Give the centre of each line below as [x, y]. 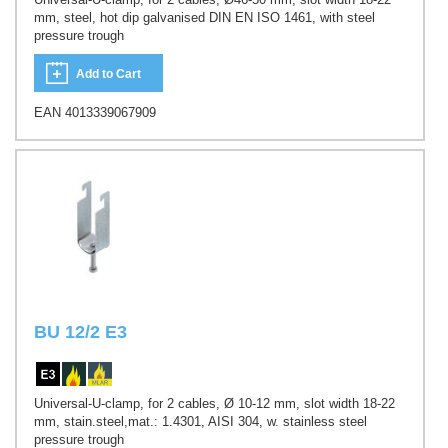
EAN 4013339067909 [95, 112]
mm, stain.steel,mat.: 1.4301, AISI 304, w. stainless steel [200, 421]
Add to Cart [108, 73]
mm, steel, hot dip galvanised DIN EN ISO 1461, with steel [204, 18]
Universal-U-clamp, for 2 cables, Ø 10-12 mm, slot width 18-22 [214, 403]
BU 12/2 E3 [80, 332]
